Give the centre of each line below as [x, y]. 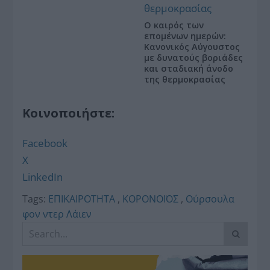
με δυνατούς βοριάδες [193, 57]
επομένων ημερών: [185, 36]
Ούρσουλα [210, 199]
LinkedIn [43, 177]
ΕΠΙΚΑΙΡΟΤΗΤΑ [82, 199]
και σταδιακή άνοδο [189, 68]
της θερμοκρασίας [185, 79]
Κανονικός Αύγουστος [192, 46]
